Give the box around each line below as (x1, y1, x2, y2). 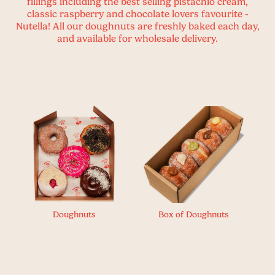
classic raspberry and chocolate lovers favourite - (26, 8, 249, 20)
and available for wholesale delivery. (57, 33, 218, 44)
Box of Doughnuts (158, 209, 229, 219)
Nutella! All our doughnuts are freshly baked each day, (15, 20, 260, 32)
